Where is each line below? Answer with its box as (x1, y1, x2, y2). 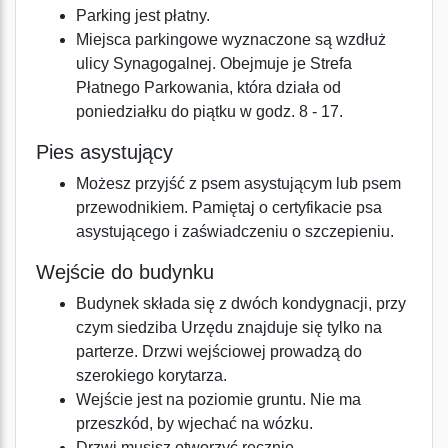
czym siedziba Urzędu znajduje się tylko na (76, 319, 382, 336)
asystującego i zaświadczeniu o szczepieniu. (76, 223, 394, 240)
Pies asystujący (36, 141, 173, 163)
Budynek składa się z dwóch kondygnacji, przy (76, 295, 406, 312)
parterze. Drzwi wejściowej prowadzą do (76, 343, 362, 360)
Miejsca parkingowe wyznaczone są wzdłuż (76, 31, 386, 48)
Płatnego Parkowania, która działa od (76, 79, 341, 96)
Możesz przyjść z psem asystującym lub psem (76, 175, 401, 192)
